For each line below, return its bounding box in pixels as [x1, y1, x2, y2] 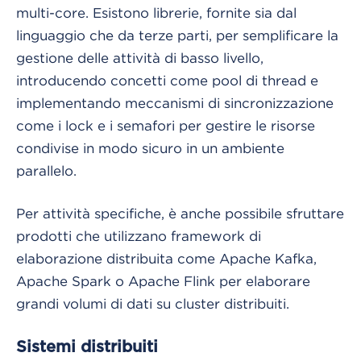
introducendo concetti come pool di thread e [16, 73, 318, 88]
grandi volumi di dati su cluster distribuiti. [16, 296, 289, 311]
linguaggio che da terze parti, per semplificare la [16, 27, 338, 43]
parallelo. [16, 163, 77, 178]
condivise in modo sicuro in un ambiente [16, 140, 284, 156]
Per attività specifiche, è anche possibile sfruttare [16, 205, 344, 221]
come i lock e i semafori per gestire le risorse [16, 118, 315, 133]
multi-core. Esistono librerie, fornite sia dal [16, 5, 297, 20]
